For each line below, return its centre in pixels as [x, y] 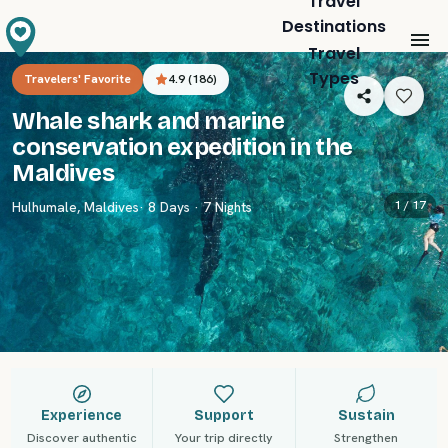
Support [223, 415]
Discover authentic [81, 437]
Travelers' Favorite [77, 79]
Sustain [366, 415]
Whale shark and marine [148, 121]
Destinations [334, 26]
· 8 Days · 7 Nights [195, 207]
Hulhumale [44, 207]
